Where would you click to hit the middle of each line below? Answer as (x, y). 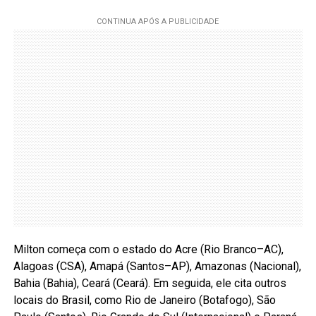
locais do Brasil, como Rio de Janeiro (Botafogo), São (144, 300)
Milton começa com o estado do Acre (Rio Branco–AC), (148, 249)
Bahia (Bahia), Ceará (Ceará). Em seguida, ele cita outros (150, 283)
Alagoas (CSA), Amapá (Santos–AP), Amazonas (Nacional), (157, 266)
